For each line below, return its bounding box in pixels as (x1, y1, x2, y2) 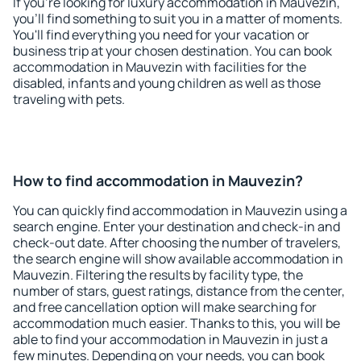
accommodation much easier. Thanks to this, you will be (13, 314, 340, 332)
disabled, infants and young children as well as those (13, 74, 321, 92)
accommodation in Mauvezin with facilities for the (13, 58, 306, 76)
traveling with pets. (13, 90, 125, 108)
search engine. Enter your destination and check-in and (13, 218, 340, 235)
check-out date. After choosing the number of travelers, (13, 234, 341, 251)
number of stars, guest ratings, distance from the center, (13, 282, 345, 300)
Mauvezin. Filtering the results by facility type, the (13, 266, 303, 284)
